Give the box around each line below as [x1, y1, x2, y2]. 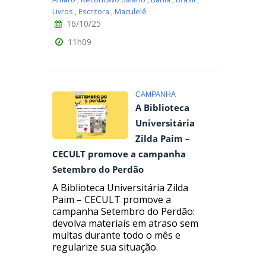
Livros [52, 7, 73, 17]
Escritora [78, 7, 109, 17]
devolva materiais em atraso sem [52, 216, 198, 230]
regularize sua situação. [52, 240, 158, 254]
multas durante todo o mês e [52, 228, 180, 242]
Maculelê [115, 7, 147, 17]
